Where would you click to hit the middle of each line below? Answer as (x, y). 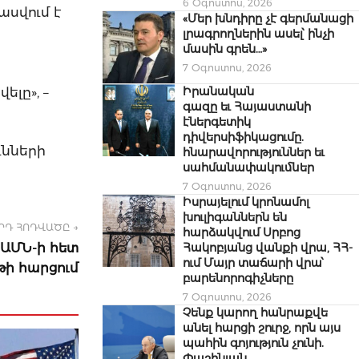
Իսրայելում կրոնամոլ (246, 202)
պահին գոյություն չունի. (253, 343)
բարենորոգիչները (238, 278)
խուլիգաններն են (235, 218)
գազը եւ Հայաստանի (247, 107)
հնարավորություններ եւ (254, 153)
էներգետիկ (217, 122)
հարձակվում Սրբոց (242, 233)
